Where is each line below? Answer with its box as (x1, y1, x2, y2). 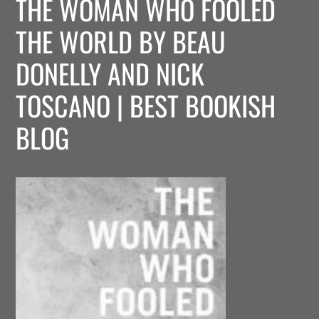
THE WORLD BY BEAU (16, 21, 226, 62)
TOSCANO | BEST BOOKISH (16, 85, 276, 126)
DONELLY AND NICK (16, 53, 205, 94)
